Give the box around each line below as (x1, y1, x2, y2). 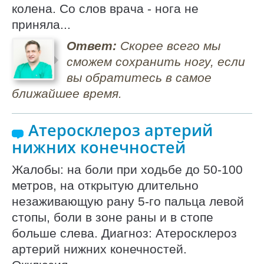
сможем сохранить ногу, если (66, 55, 245, 69)
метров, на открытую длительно (12, 178, 199, 192)
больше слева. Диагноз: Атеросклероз (12, 226, 237, 240)
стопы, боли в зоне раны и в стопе (12, 210, 213, 224)
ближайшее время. (12, 87, 122, 101)
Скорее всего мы (116, 39, 220, 53)
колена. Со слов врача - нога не (12, 2, 199, 16)
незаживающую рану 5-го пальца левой (12, 194, 244, 208)
